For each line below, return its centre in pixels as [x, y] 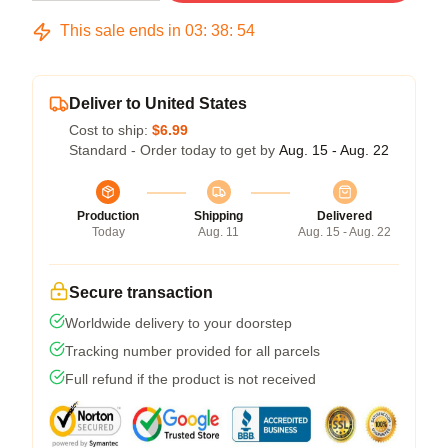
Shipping [218, 216]
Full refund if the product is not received [190, 379]
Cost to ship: [110, 130]
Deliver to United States [158, 103]
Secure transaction [141, 292]
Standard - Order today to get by [174, 150]
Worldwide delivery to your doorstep [178, 323]
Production [108, 216]
